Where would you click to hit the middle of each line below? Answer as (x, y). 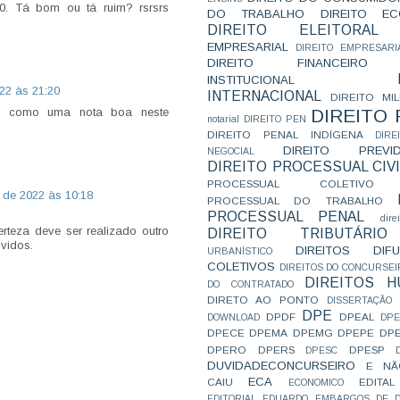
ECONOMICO (316, 383)
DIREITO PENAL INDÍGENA (285, 134)
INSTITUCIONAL (251, 80)
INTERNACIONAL (264, 96)
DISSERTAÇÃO (359, 300)
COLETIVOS (241, 267)
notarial (223, 119)
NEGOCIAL (231, 151)
